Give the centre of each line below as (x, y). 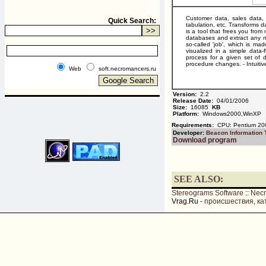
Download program (205, 140)
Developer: (189, 133)
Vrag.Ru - (188, 201)
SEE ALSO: (199, 179)
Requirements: (194, 125)
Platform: (186, 114)
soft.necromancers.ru (127, 69)
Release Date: (193, 101)
